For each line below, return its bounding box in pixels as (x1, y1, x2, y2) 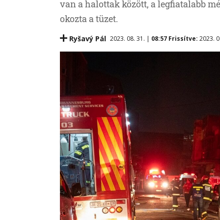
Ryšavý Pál (69, 33, 106, 43)
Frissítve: (168, 34, 199, 43)
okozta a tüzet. (60, 12, 118, 25)
